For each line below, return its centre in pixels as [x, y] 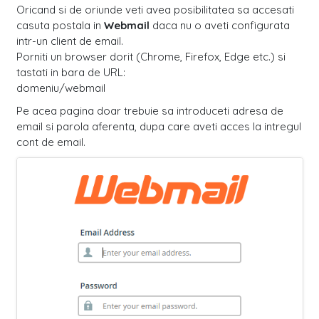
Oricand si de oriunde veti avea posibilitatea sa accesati [155, 9]
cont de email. [51, 142]
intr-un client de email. [69, 41]
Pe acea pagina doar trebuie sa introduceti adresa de [150, 110]
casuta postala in [60, 25]
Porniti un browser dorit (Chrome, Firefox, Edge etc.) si [151, 56]
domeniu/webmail [61, 88]
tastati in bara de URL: [70, 72]
